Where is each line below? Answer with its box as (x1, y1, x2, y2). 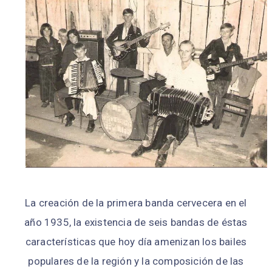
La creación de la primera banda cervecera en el (25, 196, 247, 209)
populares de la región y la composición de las (28, 254, 244, 267)
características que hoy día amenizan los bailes (25, 235, 247, 248)
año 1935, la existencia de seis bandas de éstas (24, 216, 248, 228)
